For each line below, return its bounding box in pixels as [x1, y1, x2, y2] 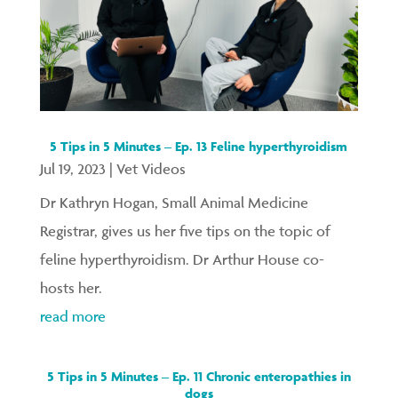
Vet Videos [115, 159, 186, 178]
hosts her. [39, 278, 109, 297]
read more [39, 306, 106, 325]
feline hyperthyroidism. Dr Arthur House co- [39, 250, 324, 268]
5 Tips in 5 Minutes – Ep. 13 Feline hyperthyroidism [50, 137, 348, 155]
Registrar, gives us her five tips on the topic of [39, 221, 330, 240]
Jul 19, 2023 [39, 159, 106, 178]
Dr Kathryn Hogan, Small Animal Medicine [39, 193, 308, 211]
